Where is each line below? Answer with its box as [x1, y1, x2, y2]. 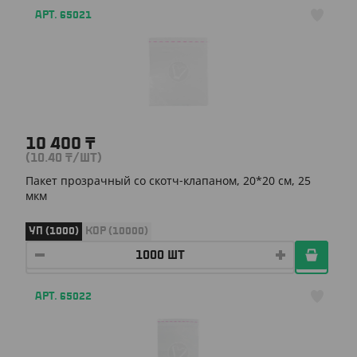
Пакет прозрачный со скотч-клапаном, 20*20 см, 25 [25, 173, 311, 188]
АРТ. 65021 [35, 10, 92, 20]
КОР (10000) [85, 226, 148, 236]
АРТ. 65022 [35, 291, 92, 301]
